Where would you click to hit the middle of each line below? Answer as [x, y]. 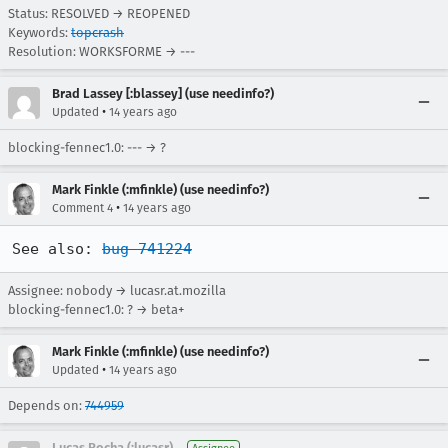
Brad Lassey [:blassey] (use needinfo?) [163, 93]
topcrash [97, 32]
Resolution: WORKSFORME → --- [101, 51]
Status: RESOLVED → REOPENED [99, 13]
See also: [57, 249]
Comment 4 [82, 208]
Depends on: [46, 405]
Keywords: [39, 32]
